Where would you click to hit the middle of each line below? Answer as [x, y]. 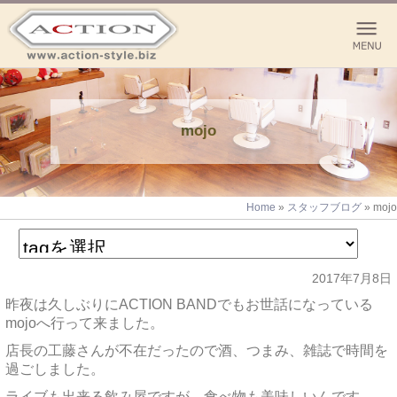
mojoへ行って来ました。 [85, 323]
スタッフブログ [324, 207]
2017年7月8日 [352, 279]
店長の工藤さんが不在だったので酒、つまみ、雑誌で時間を [197, 350]
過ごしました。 [55, 369]
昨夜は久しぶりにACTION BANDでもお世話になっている [189, 304]
